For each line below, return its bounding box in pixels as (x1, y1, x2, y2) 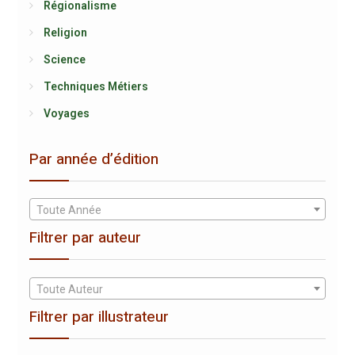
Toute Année (36, 204, 101, 217)
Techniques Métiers (43, 80, 148, 93)
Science (43, 53, 86, 66)
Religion (43, 26, 87, 39)
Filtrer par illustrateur (29, 305, 169, 328)
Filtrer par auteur (29, 227, 141, 250)
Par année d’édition (29, 148, 158, 170)
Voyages (43, 107, 90, 120)
